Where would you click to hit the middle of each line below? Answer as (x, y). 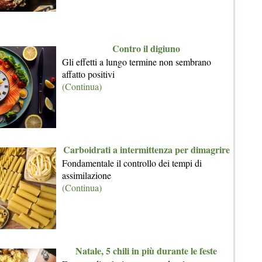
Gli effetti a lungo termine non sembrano (137, 62)
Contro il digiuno (146, 48)
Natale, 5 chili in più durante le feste (146, 251)
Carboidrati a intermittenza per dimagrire (146, 149)
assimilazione (87, 175)
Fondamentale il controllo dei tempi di (132, 163)
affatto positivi (88, 74)
